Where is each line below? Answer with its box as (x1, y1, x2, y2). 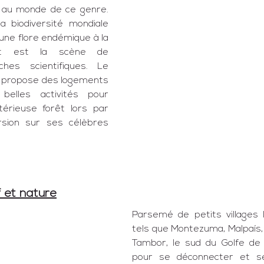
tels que (132, 225, 171, 234)
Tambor (132, 239, 166, 248)
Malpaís (227, 225, 261, 234)
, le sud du (166, 239, 222, 248)
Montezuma (171, 225, 223, 234)
